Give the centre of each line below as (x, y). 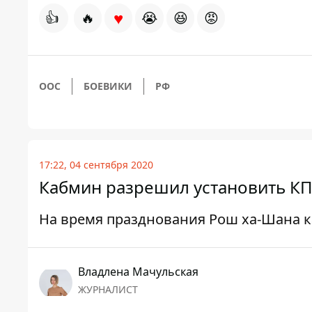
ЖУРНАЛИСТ (108, 290)
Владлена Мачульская (138, 272)
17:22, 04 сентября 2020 (96, 165)
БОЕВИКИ (108, 86)
